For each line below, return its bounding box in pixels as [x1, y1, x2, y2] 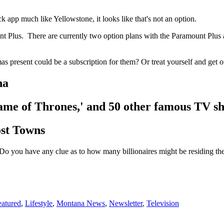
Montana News [56, 199, 105, 208]
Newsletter [109, 199, 142, 208]
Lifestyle [25, 199, 52, 208]
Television [146, 199, 179, 208]
